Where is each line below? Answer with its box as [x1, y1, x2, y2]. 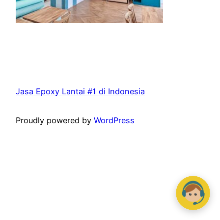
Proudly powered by [16, 115, 94, 125]
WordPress [94, 115, 135, 125]
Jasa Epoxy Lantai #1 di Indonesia [16, 86, 145, 97]
